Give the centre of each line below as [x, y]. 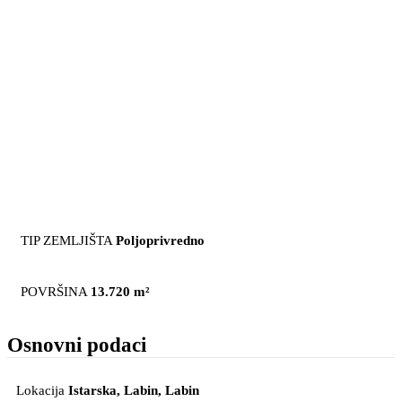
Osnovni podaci [77, 345]
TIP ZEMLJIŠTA [66, 240]
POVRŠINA [54, 291]
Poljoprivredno [160, 240]
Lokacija [40, 391]
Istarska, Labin [113, 391]
